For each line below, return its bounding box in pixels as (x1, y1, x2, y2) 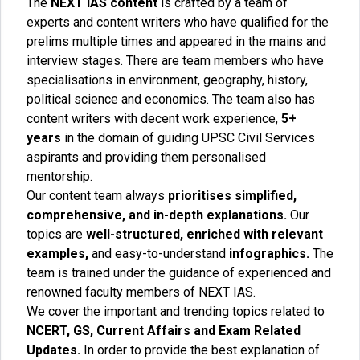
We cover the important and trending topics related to (27, 304, 325, 319)
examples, (27, 246, 88, 261)
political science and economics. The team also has (27, 92, 315, 107)
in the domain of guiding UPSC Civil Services (64, 130, 315, 145)
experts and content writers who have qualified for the (27, 14, 329, 30)
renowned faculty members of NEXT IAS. (27, 284, 256, 300)
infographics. (229, 246, 313, 261)
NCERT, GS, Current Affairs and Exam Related (27, 323, 301, 338)
